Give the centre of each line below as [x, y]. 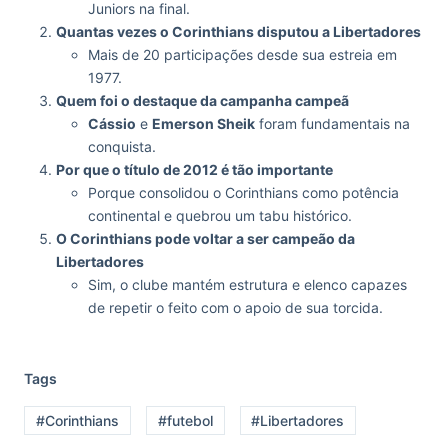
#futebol [185, 421]
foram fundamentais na [332, 123]
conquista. [122, 146]
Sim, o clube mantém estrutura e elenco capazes [247, 284]
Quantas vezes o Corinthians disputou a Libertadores [238, 31]
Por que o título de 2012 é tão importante [194, 169]
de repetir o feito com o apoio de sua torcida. [235, 307]
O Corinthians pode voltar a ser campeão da [205, 238]
